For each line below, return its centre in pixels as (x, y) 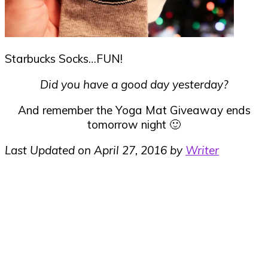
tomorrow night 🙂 (134, 125)
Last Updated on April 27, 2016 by (95, 150)
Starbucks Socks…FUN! (64, 59)
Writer (202, 150)
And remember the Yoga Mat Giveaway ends (134, 110)
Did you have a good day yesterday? (134, 85)
